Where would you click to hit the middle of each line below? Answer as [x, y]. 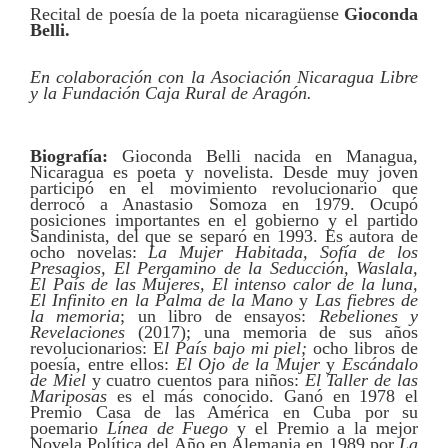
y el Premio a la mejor [323, 428]
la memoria [75, 316]
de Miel [58, 380]
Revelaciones [77, 332]
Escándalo [380, 364]
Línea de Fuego [167, 428]
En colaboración [94, 77]
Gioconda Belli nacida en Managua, [270, 156]
